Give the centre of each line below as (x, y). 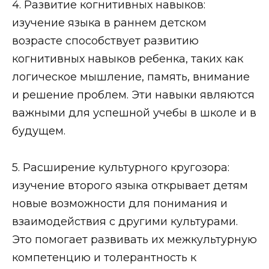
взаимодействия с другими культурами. (125, 221)
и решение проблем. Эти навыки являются (133, 95)
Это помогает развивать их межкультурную (134, 239)
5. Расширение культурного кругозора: (121, 167)
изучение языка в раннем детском (109, 23)
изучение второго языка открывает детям (130, 185)
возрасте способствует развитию (105, 41)
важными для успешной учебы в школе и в (134, 113)
